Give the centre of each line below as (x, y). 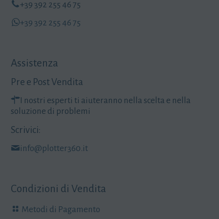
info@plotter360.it (54, 148)
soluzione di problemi (51, 111)
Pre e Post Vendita (47, 82)
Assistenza (34, 63)
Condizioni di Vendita (58, 189)
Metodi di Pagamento (61, 209)
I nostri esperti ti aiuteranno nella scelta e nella (105, 100)
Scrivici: (26, 130)
